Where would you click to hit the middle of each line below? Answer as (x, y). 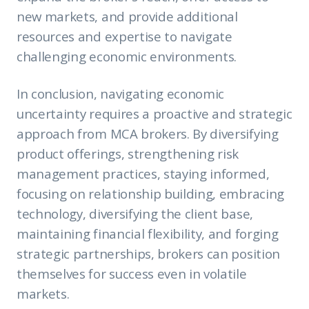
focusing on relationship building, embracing (150, 193)
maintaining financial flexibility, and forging (148, 233)
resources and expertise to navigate (124, 36)
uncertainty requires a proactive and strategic (154, 113)
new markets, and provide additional (127, 16)
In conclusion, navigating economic (121, 93)
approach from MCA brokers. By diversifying (148, 133)
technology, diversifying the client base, (135, 213)
